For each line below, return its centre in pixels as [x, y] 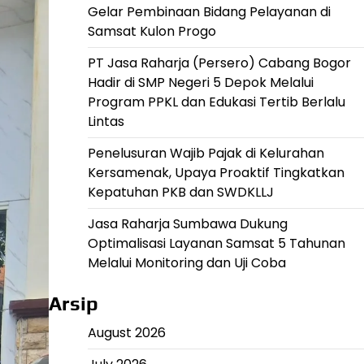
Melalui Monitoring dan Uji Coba [186, 262]
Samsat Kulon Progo [152, 31]
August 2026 [126, 332]
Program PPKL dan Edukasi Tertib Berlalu [216, 102]
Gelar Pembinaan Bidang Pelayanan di [209, 11]
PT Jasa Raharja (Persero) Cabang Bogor [219, 63]
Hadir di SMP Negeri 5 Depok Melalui [200, 82]
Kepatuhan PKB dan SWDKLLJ [180, 192]
